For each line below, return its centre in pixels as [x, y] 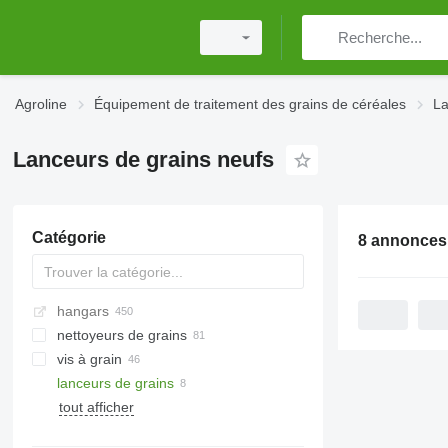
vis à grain [89, 359]
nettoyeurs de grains [121, 335]
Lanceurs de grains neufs [143, 159]
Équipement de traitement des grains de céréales [250, 104]
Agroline [41, 104]
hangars [82, 311]
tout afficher [96, 407]
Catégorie [68, 237]
